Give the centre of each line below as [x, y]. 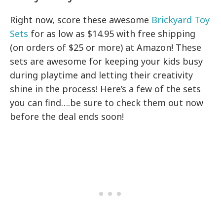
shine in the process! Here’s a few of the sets [106, 89]
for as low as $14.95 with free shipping [112, 34]
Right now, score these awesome [81, 20]
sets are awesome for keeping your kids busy [107, 61]
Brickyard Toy [181, 20]
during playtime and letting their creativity [102, 75]
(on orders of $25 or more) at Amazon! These [106, 48]
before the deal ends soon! [67, 117]
